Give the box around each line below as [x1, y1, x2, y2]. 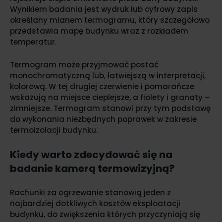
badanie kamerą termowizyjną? [10, 162, 174, 176]
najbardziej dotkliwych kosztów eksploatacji [10, 198, 180, 209]
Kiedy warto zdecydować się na [10, 148, 172, 162]
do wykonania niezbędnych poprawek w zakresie [10, 114, 197, 125]
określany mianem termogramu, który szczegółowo [10, 15, 210, 26]
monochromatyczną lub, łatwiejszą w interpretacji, [10, 70, 206, 81]
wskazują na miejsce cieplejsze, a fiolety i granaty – [10, 92, 210, 103]
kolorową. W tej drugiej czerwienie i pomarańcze [10, 81, 194, 92]
